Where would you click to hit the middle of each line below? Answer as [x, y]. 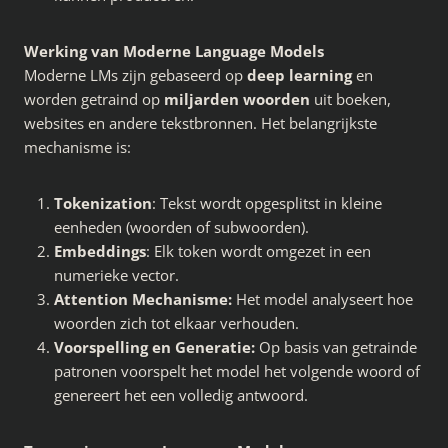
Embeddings [100, 250]
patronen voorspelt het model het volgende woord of [237, 370]
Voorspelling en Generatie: [156, 346]
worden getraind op [94, 98]
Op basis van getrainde [338, 346]
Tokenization [103, 202]
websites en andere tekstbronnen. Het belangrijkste [200, 122]
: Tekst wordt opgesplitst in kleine [267, 202]
